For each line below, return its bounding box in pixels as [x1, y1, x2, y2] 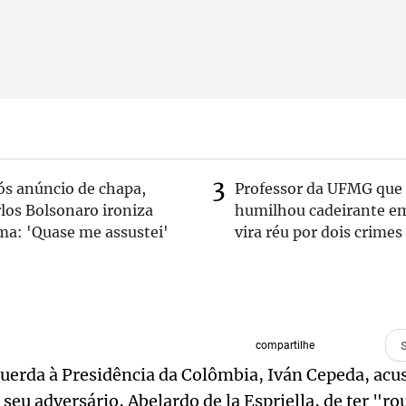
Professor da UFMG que [235, 179, 402, 198]
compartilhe [255, 339, 314, 352]
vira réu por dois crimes [235, 223, 402, 241]
